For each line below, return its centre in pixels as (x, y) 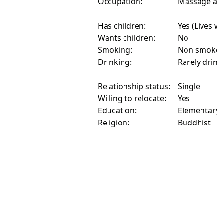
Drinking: (115, 62)
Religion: (114, 123)
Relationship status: (134, 86)
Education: (117, 111)
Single (189, 86)
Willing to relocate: (132, 99)
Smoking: (115, 50)
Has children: (122, 26)
